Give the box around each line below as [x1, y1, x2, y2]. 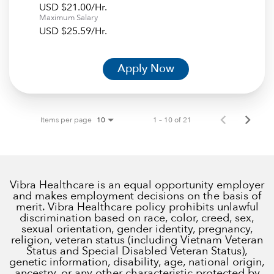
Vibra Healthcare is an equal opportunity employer [10, 177, 264, 193]
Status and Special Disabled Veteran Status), [26, 243, 248, 259]
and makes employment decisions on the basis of [13, 188, 261, 204]
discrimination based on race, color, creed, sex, [20, 210, 254, 226]
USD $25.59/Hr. [39, 24, 107, 38]
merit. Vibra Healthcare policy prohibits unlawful [15, 199, 259, 215]
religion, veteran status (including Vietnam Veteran [11, 232, 263, 248]
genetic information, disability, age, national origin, [9, 254, 265, 270]
